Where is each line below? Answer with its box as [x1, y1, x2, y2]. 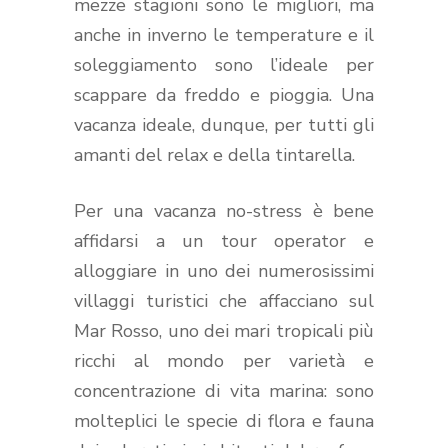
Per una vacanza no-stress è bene [74, 198, 374, 223]
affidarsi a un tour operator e [74, 228, 374, 253]
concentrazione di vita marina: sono [74, 378, 374, 403]
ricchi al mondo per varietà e [74, 348, 374, 373]
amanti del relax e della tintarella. [74, 142, 355, 167]
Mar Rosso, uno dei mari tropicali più [74, 318, 374, 343]
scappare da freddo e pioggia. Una [74, 82, 374, 107]
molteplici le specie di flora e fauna [74, 408, 374, 433]
